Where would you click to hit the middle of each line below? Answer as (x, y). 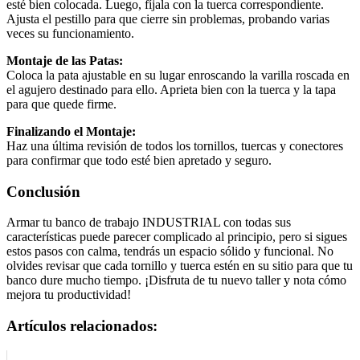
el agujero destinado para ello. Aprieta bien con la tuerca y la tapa (171, 89)
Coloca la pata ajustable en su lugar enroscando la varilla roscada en (178, 75)
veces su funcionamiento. (70, 33)
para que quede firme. (61, 104)
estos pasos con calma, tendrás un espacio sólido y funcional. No (170, 252)
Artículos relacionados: (82, 325)
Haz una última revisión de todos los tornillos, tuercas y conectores (175, 145)
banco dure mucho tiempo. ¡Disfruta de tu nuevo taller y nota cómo (176, 280)
